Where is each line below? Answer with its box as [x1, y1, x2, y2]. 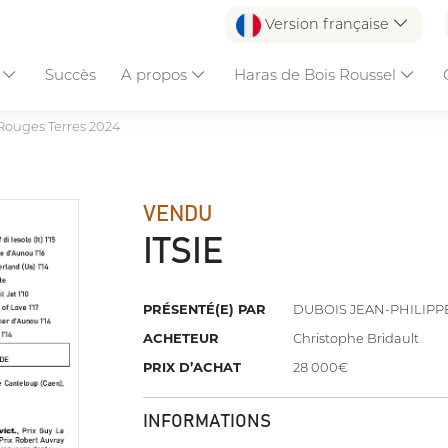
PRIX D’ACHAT [143, 359, 242, 376]
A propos [120, 64, 191, 84]
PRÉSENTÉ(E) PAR [143, 301, 267, 318]
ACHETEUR [143, 330, 220, 347]
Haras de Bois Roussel [233, 64, 400, 84]
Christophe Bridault [293, 330, 420, 347]
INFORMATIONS [143, 413, 272, 432]
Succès [45, 64, 97, 84]
